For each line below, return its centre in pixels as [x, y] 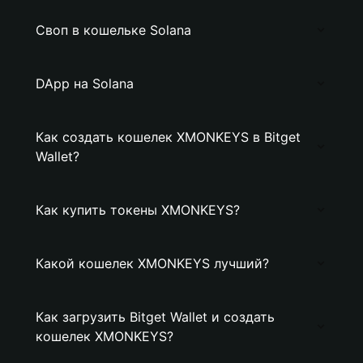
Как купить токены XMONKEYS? [138, 210]
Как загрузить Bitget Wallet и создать [155, 317]
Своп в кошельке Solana [113, 30]
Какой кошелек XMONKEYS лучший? [152, 263]
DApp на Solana [85, 83]
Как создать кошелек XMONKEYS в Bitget [168, 137]
